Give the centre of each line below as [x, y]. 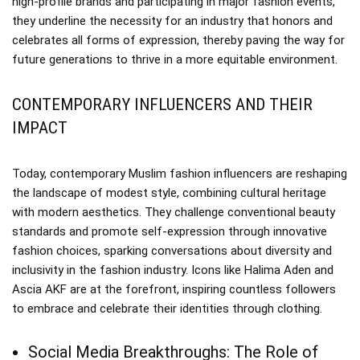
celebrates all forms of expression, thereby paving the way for [178, 40]
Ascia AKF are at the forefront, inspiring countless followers [174, 289]
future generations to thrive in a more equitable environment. [175, 59]
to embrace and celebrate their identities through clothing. [167, 308]
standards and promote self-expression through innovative [170, 231]
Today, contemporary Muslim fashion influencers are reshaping [180, 173]
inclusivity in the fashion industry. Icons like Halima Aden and [173, 270]
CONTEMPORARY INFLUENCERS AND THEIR [162, 104]
